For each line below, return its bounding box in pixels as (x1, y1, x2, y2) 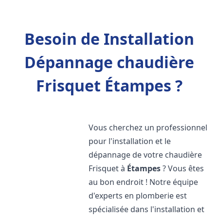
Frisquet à (89, 163, 127, 174)
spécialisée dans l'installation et (89, 204, 205, 215)
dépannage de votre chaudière (89, 149, 202, 160)
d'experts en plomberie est (89, 190, 187, 201)
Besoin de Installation (24, 28, 194, 49)
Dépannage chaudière (24, 52, 194, 73)
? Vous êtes (161, 163, 204, 174)
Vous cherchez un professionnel (89, 122, 208, 133)
